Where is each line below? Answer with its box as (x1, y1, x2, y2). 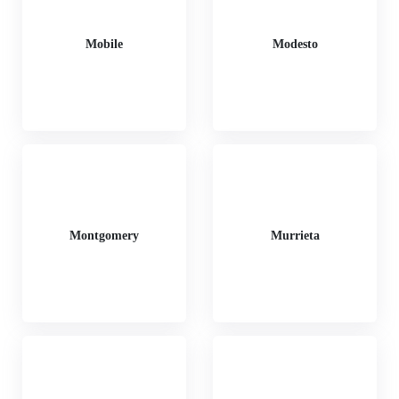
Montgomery (69, 228, 139, 242)
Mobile (85, 37, 123, 51)
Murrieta (270, 228, 320, 242)
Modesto (272, 37, 318, 51)
